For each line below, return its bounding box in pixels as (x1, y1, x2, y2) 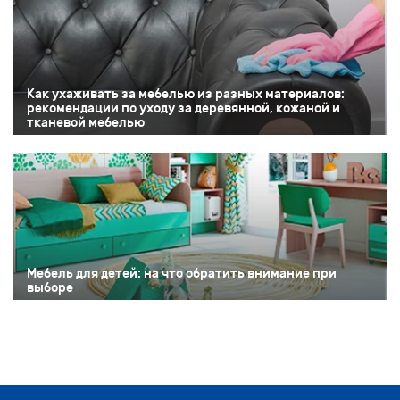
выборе (27, 279, 73, 296)
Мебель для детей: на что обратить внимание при (27, 265, 337, 281)
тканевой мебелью (27, 115, 145, 131)
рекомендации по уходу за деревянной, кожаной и (27, 101, 340, 117)
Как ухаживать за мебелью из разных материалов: (27, 87, 345, 103)
